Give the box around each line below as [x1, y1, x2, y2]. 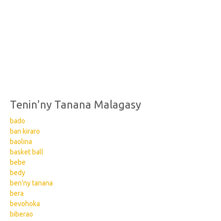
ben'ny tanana [10, 179, 53, 187]
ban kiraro [10, 127, 40, 135]
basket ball [10, 148, 43, 156]
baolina [10, 138, 32, 146]
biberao [10, 210, 33, 218]
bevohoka [10, 200, 40, 208]
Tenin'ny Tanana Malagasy [10, 98, 141, 110]
